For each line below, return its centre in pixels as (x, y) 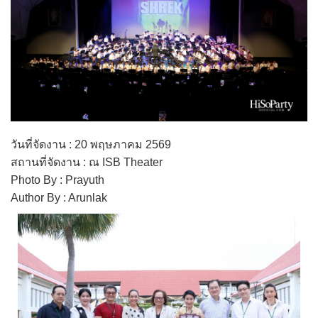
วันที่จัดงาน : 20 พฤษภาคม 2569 (91, 145)
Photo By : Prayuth (57, 180)
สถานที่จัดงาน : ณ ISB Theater (87, 163)
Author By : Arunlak (59, 198)
